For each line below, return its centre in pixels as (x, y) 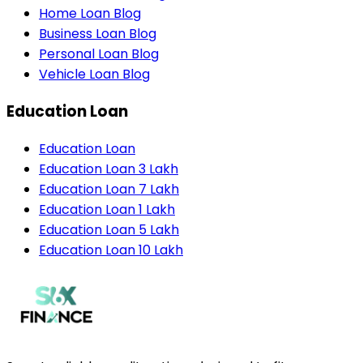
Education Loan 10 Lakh (111, 250)
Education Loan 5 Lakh (109, 229)
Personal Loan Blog (99, 54)
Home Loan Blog (90, 14)
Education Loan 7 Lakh (109, 189)
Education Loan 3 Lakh (109, 169)
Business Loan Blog (98, 34)
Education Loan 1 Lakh (107, 209)
